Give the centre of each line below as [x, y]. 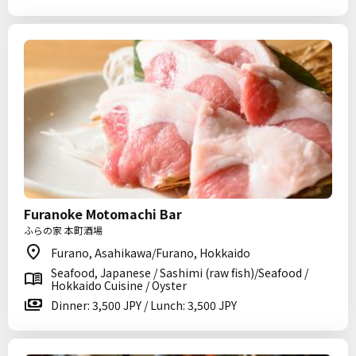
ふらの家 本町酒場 [63, 230]
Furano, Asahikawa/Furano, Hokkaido [151, 253]
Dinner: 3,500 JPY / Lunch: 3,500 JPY [144, 305]
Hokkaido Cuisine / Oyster [119, 285]
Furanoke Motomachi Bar [103, 214]
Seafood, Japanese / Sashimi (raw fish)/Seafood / [180, 273]
